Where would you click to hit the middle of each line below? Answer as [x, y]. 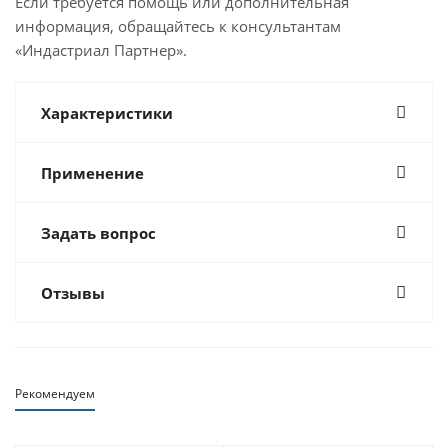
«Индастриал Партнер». [101, 50]
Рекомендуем [55, 393]
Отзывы [73, 293]
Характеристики [107, 113]
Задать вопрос [98, 233]
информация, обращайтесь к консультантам [178, 26]
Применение [92, 173]
